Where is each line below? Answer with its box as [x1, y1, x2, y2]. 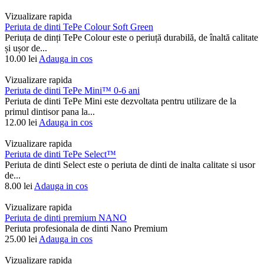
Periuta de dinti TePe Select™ [5, 149, 116, 160]
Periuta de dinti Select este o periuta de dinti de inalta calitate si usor [5, 160, 255, 170]
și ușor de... [5, 43, 47, 54]
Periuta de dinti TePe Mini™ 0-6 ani [5, 85, 140, 96]
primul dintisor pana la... [5, 107, 95, 117]
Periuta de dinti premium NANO [5, 213, 127, 223]
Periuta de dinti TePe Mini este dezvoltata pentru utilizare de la [5, 96, 236, 107]
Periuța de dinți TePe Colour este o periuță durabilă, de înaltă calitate [5, 32, 258, 43]
